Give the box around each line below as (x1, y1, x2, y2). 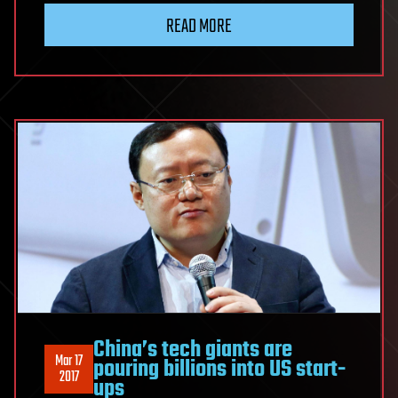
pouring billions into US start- (93, 351, 346, 387)
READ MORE (166, 12, 232, 43)
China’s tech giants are (93, 331, 292, 368)
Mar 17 (55, 349, 83, 373)
